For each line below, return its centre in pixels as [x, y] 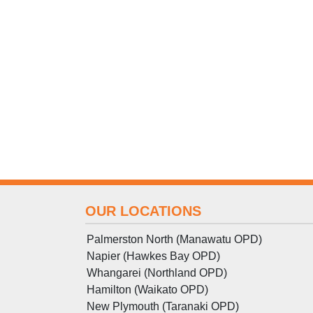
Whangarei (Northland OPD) [157, 272]
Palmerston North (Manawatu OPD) [174, 239]
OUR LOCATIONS [143, 211]
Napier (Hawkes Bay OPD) [153, 256]
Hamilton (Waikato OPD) [147, 289]
